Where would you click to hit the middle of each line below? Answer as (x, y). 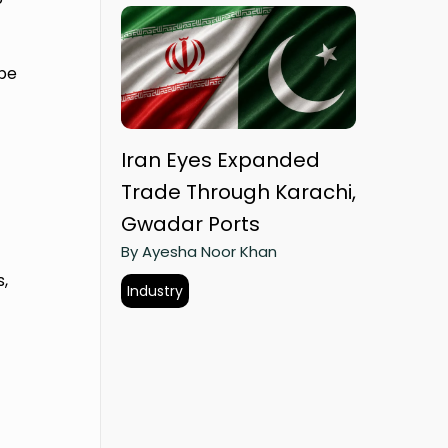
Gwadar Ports (190, 224)
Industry (155, 291)
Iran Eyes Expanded (220, 160)
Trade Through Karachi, (238, 192)
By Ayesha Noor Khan (199, 252)
